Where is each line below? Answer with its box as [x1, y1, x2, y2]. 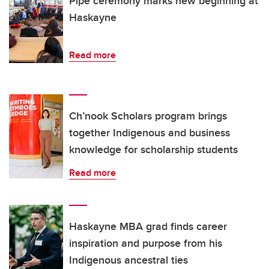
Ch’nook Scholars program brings [69, 108, 227, 124]
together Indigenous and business [69, 125, 230, 141]
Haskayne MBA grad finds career [69, 219, 227, 235]
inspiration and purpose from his [69, 235, 222, 252]
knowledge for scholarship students [69, 142, 238, 158]
